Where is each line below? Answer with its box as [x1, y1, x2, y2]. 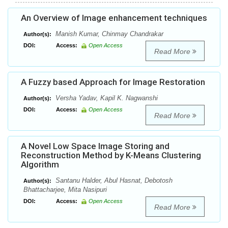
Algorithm [21, 159, 59, 170]
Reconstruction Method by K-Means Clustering [21, 150, 201, 161]
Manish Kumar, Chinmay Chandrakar [53, 30, 163, 38]
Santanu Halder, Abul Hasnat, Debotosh [53, 177, 173, 185]
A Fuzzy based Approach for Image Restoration [21, 77, 205, 88]
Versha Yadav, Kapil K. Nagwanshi [53, 94, 158, 102]
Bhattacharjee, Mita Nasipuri [23, 186, 107, 194]
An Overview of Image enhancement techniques [21, 13, 207, 23]
